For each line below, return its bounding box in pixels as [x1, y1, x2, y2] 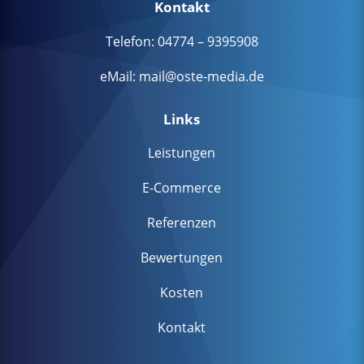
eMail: [99, 67, 139, 85]
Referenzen [147, 214, 217, 232]
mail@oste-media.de [138, 67, 264, 85]
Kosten [160, 284, 204, 302]
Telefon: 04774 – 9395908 [105, 32, 258, 50]
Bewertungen [141, 249, 223, 267]
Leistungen [148, 144, 216, 162]
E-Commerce [142, 179, 222, 197]
